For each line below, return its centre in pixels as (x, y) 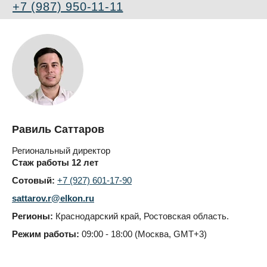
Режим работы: (47, 234)
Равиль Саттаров (58, 129)
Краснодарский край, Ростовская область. (141, 216)
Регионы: (32, 216)
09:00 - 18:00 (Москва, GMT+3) (144, 234)
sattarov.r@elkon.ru (53, 198)
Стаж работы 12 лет (55, 162)
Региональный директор (61, 150)
